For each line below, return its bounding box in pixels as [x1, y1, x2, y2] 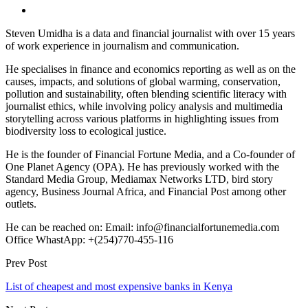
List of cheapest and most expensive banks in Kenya [5, 280, 232, 292]
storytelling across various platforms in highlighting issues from [5, 112, 278, 124]
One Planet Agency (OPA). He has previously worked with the [5, 160, 279, 173]
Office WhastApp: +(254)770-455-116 [5, 233, 173, 245]
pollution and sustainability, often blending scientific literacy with [5, 87, 287, 100]
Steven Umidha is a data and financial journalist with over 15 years [5, 27, 295, 39]
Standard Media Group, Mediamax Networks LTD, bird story [5, 173, 273, 185]
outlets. [5, 197, 36, 210]
